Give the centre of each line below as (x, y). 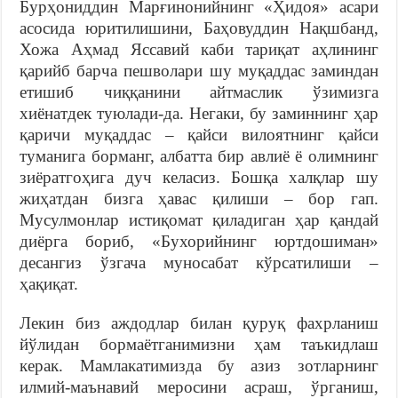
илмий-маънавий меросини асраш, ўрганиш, (199, 386)
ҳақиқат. (49, 283)
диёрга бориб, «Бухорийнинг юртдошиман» (199, 241)
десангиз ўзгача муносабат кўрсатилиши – (199, 262)
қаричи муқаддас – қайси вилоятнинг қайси (199, 134)
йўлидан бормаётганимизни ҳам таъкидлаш (199, 344)
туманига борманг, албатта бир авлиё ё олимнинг (199, 155)
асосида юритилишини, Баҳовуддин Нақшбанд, (199, 28)
